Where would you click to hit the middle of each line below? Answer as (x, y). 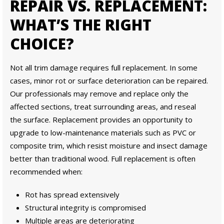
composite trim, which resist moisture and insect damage (109, 146)
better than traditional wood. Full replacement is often (103, 159)
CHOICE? (42, 44)
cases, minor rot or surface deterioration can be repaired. (109, 81)
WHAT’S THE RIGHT (81, 25)
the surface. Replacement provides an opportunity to (101, 120)
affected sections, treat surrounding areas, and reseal (103, 107)
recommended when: (46, 172)
